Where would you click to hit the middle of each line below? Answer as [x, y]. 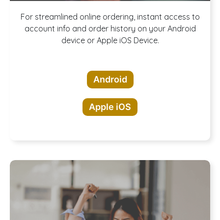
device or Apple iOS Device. [110, 40]
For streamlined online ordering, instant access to [110, 16]
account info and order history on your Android [110, 28]
